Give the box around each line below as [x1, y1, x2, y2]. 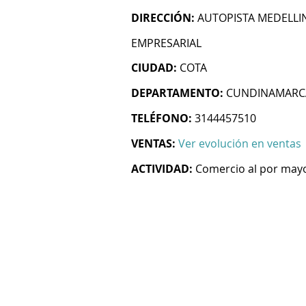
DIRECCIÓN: [131, 10, 195, 25]
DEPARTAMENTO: [131, 85, 223, 100]
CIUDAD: [131, 60, 177, 75]
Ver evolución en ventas [178, 136, 301, 151]
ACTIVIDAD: [131, 161, 193, 176]
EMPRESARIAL [131, 36, 201, 51]
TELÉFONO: [131, 111, 192, 126]
